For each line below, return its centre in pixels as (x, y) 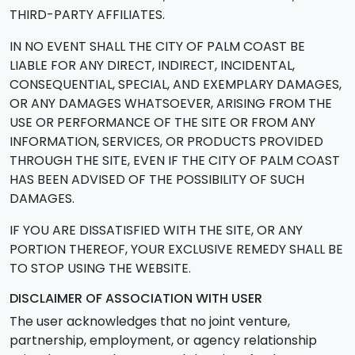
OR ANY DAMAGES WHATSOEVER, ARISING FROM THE (171, 103)
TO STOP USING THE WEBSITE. (100, 268)
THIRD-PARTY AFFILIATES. (87, 15)
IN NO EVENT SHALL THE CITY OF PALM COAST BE (157, 46)
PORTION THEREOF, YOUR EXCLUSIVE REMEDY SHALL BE (176, 249)
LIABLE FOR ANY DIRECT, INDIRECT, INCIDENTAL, (152, 65)
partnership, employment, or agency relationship (163, 340)
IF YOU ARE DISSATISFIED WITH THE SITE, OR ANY (156, 230)
